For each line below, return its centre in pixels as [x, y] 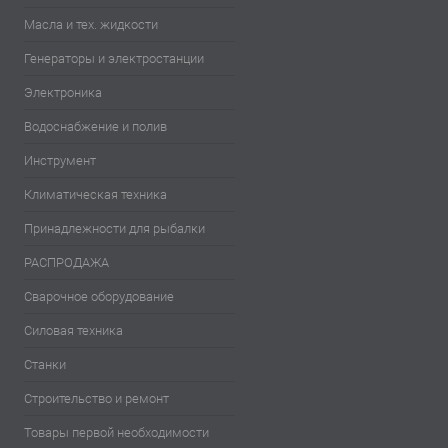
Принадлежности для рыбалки [114, 229]
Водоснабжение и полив [95, 127]
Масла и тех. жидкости [91, 25]
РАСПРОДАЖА [66, 263]
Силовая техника [73, 331]
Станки [45, 365]
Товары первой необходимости [116, 433]
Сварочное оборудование [99, 297]
